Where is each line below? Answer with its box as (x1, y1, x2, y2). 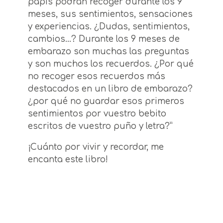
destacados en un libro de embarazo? (28, 84, 193, 94)
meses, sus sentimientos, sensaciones (28, 9, 193, 19)
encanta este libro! (28, 155, 108, 165)
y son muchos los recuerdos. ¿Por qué (28, 59, 194, 69)
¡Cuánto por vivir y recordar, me (28, 142, 164, 152)
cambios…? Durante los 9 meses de (28, 34, 180, 44)
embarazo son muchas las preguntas (28, 47, 189, 57)
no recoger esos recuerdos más (28, 72, 165, 82)
